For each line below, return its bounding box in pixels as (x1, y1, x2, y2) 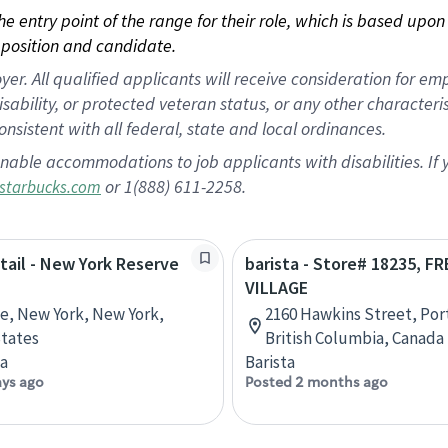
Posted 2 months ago (245, 373, 388, 391)
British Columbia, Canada (265, 327, 444, 349)
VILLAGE (245, 276, 308, 299)
